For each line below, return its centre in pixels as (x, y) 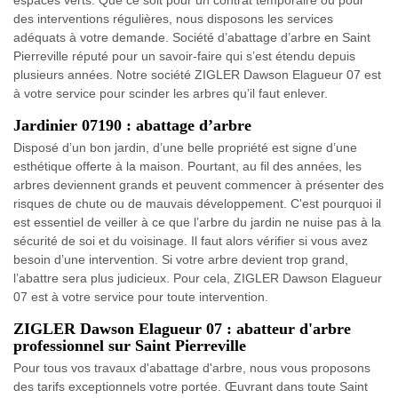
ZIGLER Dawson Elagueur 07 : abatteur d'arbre (182, 329)
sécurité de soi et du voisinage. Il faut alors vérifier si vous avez (191, 241)
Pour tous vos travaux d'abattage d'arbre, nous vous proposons (192, 368)
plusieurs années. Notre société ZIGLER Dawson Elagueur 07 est (197, 75)
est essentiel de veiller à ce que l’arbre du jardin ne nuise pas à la (197, 223)
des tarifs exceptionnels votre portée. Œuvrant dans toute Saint (191, 387)
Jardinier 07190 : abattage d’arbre (132, 126)
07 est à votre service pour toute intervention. (141, 297)
